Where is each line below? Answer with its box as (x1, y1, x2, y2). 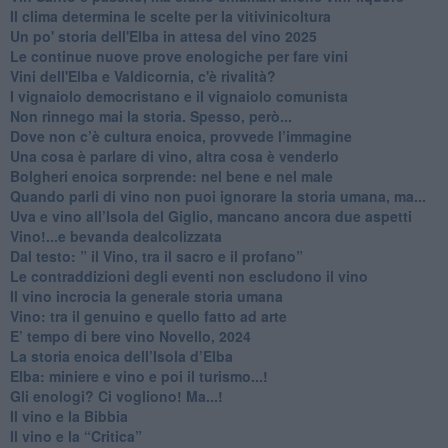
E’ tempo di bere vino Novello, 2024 (9, 326, 251, 347)
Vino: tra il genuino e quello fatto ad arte (9, 306, 287, 327)
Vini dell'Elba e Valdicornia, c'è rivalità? (9, 66, 276, 87)
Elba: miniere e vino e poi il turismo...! (9, 366, 268, 387)
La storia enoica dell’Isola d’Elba (9, 346, 233, 367)
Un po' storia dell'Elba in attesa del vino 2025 (9, 26, 317, 47)
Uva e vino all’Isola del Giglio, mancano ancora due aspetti (9, 206, 412, 227)
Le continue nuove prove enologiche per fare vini (9, 46, 348, 67)
